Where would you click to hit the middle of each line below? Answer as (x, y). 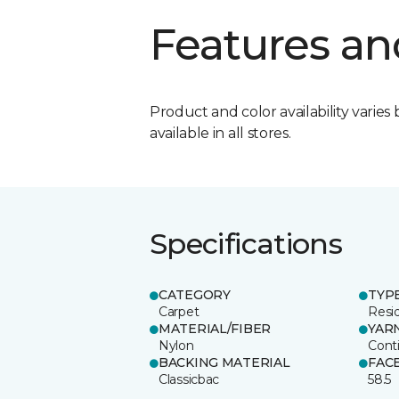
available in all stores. (220, 133)
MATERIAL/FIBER (215, 328)
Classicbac (189, 379)
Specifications (246, 243)
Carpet (179, 311)
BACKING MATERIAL (224, 362)
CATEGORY (195, 294)
